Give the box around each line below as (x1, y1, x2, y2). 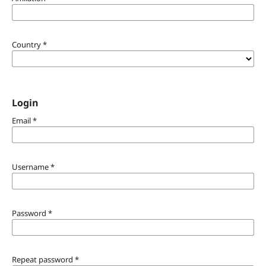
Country (11, 39, 43, 50)
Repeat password (11, 254, 75, 265)
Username (11, 161, 50, 172)
